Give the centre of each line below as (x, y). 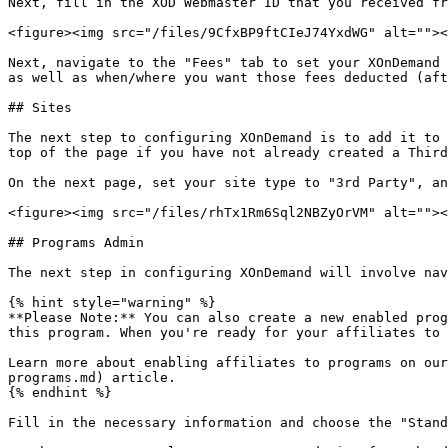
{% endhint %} (60, 392)
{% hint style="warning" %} (112, 302)
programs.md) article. (92, 377)
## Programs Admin (76, 242)
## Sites (40, 107)
